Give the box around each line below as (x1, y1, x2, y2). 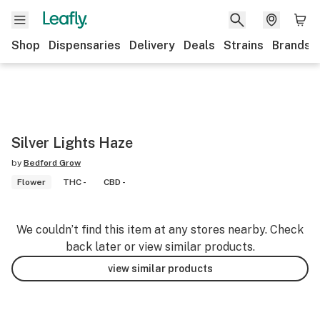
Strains (224, 39, 264, 52)
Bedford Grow (24, 158, 81, 168)
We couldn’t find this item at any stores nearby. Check (16, 223, 304, 236)
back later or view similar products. (65, 240, 255, 254)
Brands (272, 39, 311, 52)
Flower (17, 177, 46, 187)
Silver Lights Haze (11, 134, 133, 151)
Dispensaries (49, 39, 121, 52)
